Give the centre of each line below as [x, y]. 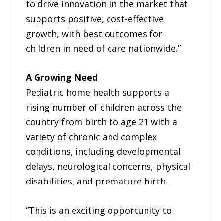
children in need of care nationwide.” [103, 49]
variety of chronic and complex [92, 136]
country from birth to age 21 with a [102, 122]
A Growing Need [62, 77]
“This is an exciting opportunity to [99, 210]
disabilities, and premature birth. [97, 181]
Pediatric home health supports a [98, 92]
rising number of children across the [104, 107]
